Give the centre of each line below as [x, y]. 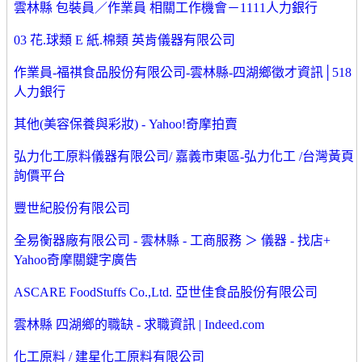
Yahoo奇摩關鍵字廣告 [76, 260]
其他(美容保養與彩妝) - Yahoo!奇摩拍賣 [126, 124]
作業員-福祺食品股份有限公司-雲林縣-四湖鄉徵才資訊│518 [183, 73]
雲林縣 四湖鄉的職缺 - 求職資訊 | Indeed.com [139, 325]
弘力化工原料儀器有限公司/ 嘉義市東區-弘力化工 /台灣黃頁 [184, 157]
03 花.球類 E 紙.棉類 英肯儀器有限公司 [124, 40]
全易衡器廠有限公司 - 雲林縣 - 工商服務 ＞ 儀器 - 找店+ [172, 241]
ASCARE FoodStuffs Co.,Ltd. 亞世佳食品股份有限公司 [166, 293]
